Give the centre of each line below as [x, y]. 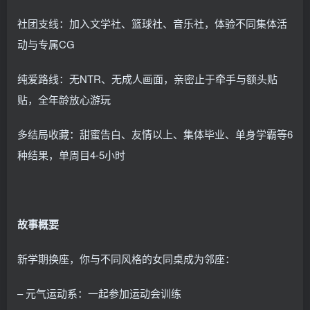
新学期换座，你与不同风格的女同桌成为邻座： [126, 258]
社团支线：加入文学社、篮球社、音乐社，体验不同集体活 [152, 23]
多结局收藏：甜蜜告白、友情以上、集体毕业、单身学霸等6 [155, 134]
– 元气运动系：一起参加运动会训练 [99, 293]
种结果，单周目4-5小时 [71, 154]
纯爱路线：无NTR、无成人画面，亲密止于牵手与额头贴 [147, 78]
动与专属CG [46, 44]
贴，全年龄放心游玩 [64, 99]
